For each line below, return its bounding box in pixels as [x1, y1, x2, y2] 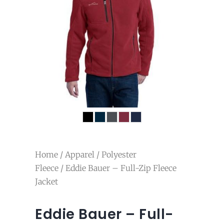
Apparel [65, 149, 94, 159]
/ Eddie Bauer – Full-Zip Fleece [58, 162, 176, 173]
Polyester [101, 149, 136, 159]
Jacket [35, 176, 58, 186]
